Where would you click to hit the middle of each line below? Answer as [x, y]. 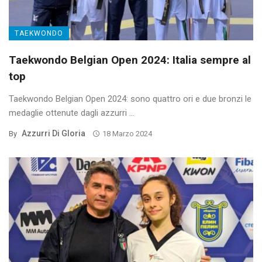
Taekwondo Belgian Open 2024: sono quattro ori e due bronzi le [130, 99]
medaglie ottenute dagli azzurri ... [72, 113]
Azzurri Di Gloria [54, 134]
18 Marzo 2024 [127, 134]
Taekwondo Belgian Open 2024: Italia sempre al [130, 60]
